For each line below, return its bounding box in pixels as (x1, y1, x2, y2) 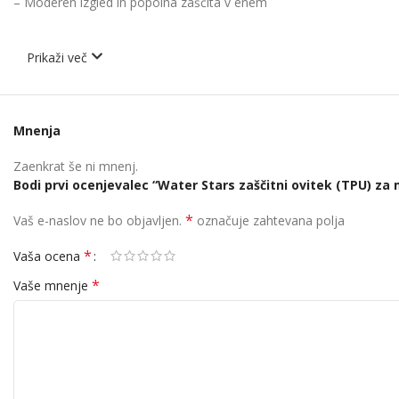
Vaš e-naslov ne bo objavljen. (13, 212, 182, 230)
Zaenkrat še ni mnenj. (13, 158, 138, 175)
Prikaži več (27, 49, 91, 67)
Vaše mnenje (13, 277, 92, 295)
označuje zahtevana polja (193, 212, 345, 230)
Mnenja (13, 122, 61, 140)
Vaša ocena (13, 248, 84, 265)
